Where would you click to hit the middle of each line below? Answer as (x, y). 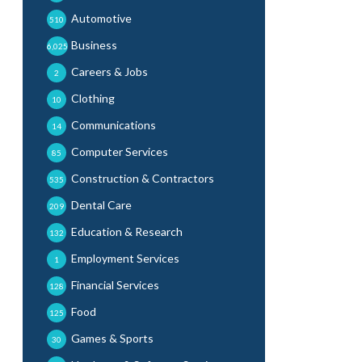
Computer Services (120, 152)
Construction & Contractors (143, 178)
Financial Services (115, 285)
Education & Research (127, 232)
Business (94, 45)
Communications (114, 125)
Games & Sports (112, 338)
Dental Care (101, 205)
